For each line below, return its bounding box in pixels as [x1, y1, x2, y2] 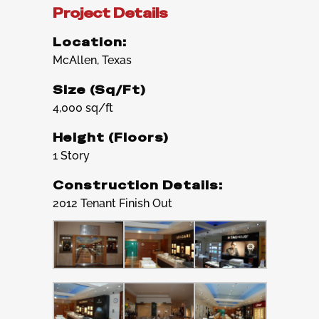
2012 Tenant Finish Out [53, 196, 172, 210]
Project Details [53, 4, 168, 21]
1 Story [53, 148, 90, 162]
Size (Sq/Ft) [53, 82, 146, 98]
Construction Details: [53, 177, 223, 193]
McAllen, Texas [53, 53, 132, 67]
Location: [53, 34, 127, 50]
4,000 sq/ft [53, 100, 113, 115]
